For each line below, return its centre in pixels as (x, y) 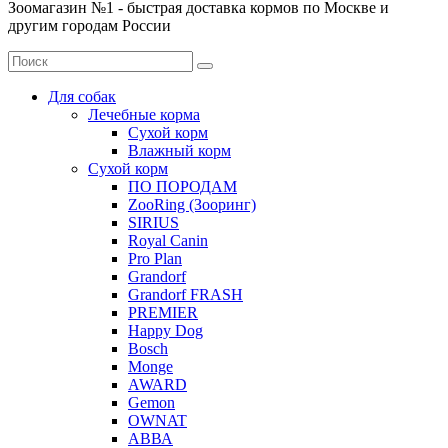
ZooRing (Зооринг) (192, 204)
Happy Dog (165, 330)
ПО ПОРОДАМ (182, 186)
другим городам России (89, 25)
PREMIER (163, 312)
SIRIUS (153, 222)
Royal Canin (168, 240)
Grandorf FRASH (185, 294)
